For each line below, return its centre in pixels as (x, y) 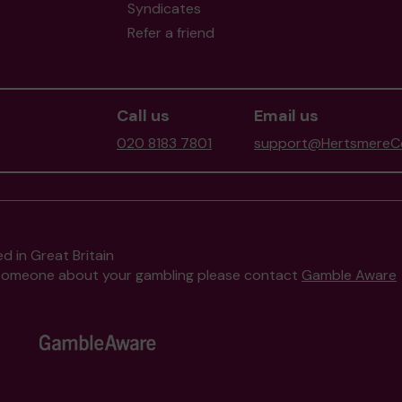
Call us (143, 116)
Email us (286, 116)
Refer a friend (170, 33)
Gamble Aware (349, 275)
